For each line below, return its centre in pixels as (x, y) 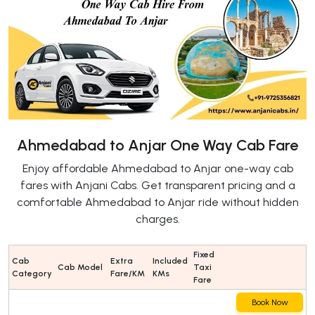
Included (170, 261)
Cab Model (80, 268)
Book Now (270, 303)
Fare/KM (128, 274)
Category (32, 274)
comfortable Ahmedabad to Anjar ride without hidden (157, 202)
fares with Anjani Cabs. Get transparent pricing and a (157, 186)
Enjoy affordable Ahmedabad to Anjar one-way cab (157, 169)
